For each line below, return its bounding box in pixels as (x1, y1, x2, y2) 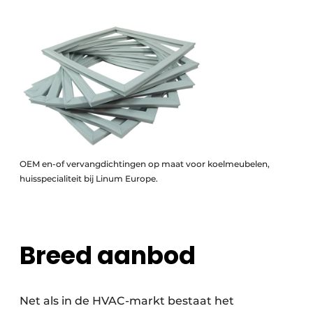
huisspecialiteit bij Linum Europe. (20, 173, 158, 184)
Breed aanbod (20, 238, 196, 273)
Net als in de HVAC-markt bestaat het (20, 294, 234, 308)
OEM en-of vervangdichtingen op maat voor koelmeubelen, (20, 159, 270, 169)
